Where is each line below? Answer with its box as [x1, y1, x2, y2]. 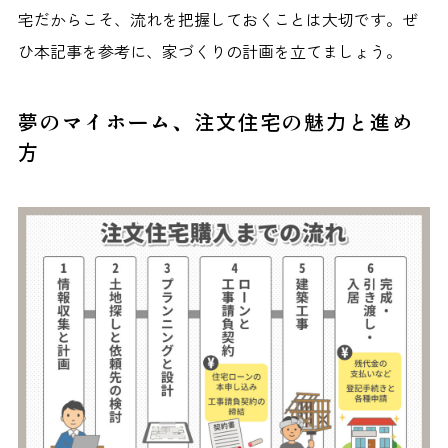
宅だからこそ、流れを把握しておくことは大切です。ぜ [17, 6, 418, 31]
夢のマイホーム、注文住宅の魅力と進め [17, 106, 414, 136]
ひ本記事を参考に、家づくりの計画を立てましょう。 [17, 38, 402, 63]
